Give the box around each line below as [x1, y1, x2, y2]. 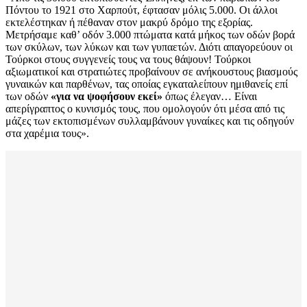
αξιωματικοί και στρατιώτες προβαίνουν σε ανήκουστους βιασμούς [5, 66, 297, 78]
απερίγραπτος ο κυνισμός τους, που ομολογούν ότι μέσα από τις [5, 103, 284, 115]
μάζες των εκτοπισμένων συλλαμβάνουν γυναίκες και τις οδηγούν [5, 115, 294, 127]
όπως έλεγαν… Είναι [162, 90, 257, 103]
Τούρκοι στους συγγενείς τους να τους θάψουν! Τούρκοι [5, 53, 251, 66]
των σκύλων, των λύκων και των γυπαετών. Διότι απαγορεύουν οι [5, 41, 293, 53]
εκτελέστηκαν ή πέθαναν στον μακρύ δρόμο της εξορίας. [5, 16, 253, 29]
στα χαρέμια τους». [5, 127, 89, 140]
